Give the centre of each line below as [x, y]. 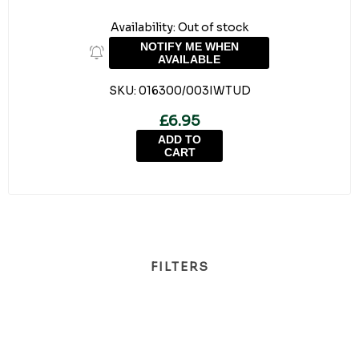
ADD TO [179, 139]
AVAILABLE [189, 59]
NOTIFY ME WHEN [189, 46]
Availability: [143, 27]
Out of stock [213, 27]
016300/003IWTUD [194, 91]
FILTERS [179, 266]
